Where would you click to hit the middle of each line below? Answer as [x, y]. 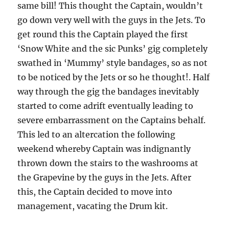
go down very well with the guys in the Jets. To [112, 20]
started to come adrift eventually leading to [106, 106]
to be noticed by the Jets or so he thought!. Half [114, 77]
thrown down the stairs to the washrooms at [108, 163]
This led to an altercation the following [97, 135]
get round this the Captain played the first [103, 35]
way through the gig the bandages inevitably [108, 92]
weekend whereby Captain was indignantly [104, 149]
